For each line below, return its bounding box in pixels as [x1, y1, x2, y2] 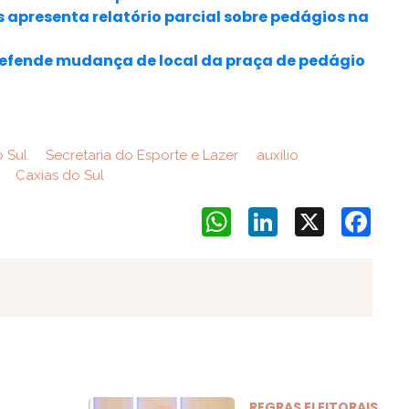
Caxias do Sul [11, 167, 104, 184]
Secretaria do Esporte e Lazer [41, 147, 238, 163]
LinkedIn [277, 206, 331, 223]
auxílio [252, 147, 299, 163]
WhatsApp [230, 206, 300, 223]
